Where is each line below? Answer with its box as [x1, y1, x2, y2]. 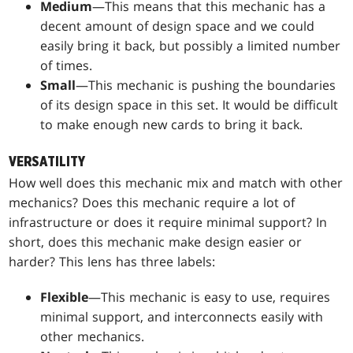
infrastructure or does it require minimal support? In [9, 213, 328, 231]
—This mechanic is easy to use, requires [88, 288, 331, 306]
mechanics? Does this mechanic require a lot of [9, 193, 295, 211]
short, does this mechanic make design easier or [9, 232, 303, 251]
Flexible [40, 288, 89, 306]
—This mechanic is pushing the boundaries [76, 76, 336, 94]
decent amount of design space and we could [40, 17, 315, 35]
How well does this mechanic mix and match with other [9, 173, 344, 191]
